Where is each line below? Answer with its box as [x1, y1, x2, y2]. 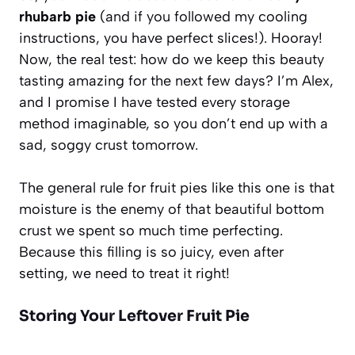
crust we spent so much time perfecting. [19, 221, 283, 239]
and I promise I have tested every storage [19, 93, 290, 111]
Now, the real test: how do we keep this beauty [19, 50, 324, 68]
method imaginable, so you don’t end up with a [19, 114, 328, 132]
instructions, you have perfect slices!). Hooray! [19, 29, 323, 47]
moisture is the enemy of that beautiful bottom [19, 200, 324, 218]
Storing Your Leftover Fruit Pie [19, 306, 250, 326]
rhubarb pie [19, 7, 96, 25]
